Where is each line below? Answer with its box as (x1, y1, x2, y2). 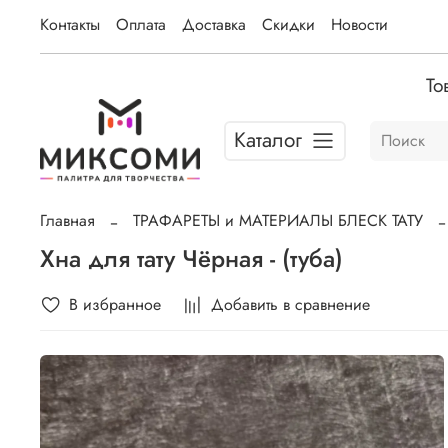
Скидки (262, 13, 315, 37)
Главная (40, 208, 95, 232)
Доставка (182, 13, 246, 37)
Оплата (116, 13, 166, 37)
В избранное (69, 292, 161, 316)
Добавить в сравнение (211, 292, 370, 316)
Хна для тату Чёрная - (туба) (40, 240, 343, 276)
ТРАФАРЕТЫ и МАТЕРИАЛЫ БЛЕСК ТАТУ (133, 208, 423, 232)
